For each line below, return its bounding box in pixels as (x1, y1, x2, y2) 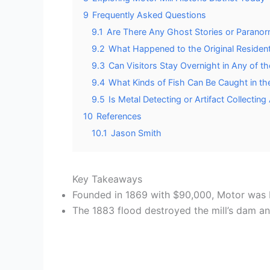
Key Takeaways (72, 172, 142, 185)
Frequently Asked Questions (92, 9, 206, 20)
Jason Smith (111, 127, 162, 138)
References (96, 110, 142, 121)
